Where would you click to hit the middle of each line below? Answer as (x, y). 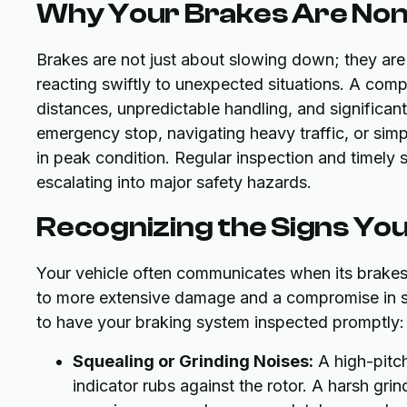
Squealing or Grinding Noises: (193, 362)
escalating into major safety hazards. (174, 183)
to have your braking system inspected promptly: (220, 323)
